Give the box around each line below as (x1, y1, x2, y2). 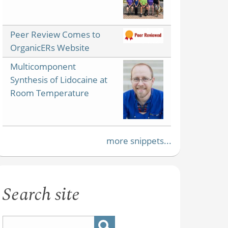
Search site (3, 181, 80, 209)
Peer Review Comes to (10, 28, 101, 40)
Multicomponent (10, 60, 76, 72)
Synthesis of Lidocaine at (10, 73, 108, 85)
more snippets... (106, 135, 172, 147)
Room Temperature (10, 87, 90, 99)
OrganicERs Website (10, 41, 90, 53)
